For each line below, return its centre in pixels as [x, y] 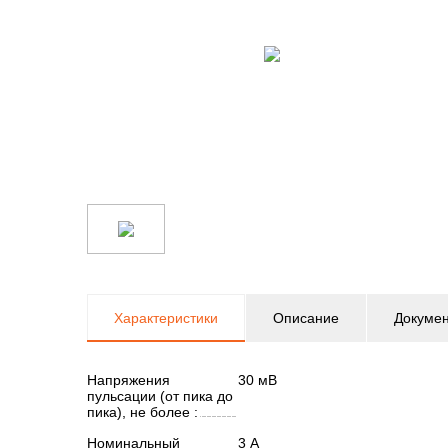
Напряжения [128, 380]
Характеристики [166, 318]
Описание [306, 318]
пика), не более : [142, 412]
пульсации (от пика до [160, 396]
